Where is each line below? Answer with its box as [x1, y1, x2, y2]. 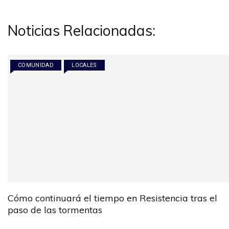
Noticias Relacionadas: [8, 21, 155, 40]
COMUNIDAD [18, 62, 54, 69]
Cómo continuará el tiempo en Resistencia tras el [8, 192, 217, 204]
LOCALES [72, 62, 97, 69]
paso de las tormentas [8, 203, 102, 216]
